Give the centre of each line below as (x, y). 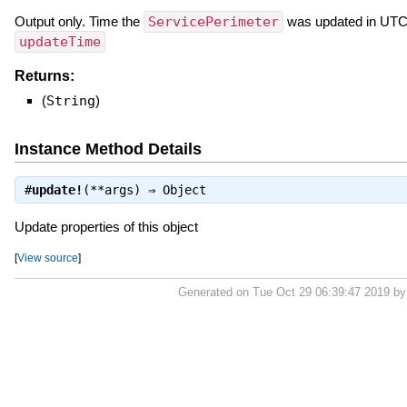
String (70, 100)
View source (47, 257)
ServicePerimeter (213, 21)
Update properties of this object (106, 226)
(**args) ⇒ (122, 189)
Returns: (44, 75)
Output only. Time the (79, 21)
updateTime (60, 41)
